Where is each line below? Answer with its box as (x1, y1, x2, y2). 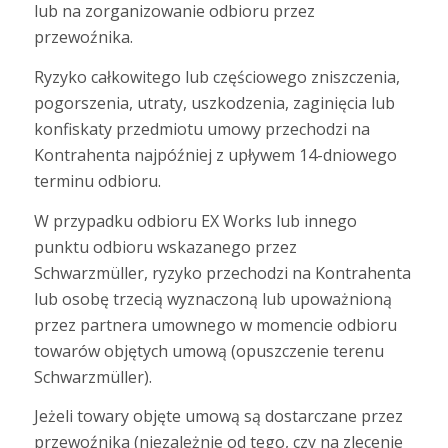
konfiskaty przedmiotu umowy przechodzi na (33, 118, 370, 141)
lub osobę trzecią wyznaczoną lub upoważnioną (33, 287, 392, 310)
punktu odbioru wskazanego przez (33, 235, 297, 258)
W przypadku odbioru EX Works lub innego (33, 209, 357, 232)
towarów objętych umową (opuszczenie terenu (33, 339, 384, 362)
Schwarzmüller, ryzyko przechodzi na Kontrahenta (33, 261, 411, 284)
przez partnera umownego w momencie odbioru (33, 313, 397, 336)
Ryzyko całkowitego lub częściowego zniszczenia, (33, 66, 400, 89)
